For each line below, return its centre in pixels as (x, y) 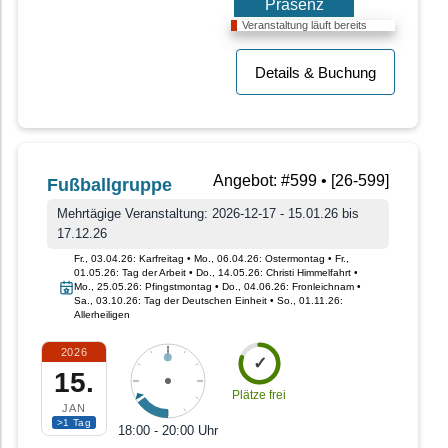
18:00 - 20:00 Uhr (168, 431)
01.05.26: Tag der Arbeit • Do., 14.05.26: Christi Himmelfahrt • (216, 273)
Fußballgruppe (109, 185)
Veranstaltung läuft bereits (304, 25)
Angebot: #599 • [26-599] (301, 181)
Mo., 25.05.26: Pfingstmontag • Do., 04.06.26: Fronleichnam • (217, 287)
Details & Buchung (315, 73)
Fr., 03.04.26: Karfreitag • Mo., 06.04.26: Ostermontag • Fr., (211, 259)
